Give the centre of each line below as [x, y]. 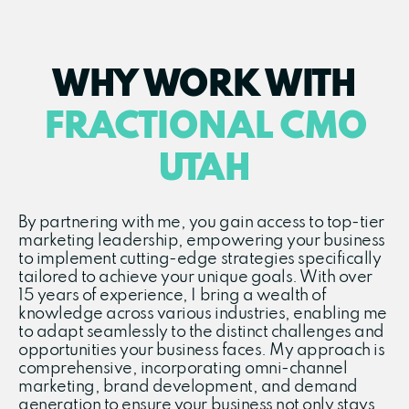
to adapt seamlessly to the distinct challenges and [201, 332]
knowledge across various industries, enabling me [203, 314]
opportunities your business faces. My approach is [202, 350]
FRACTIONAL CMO [204, 127]
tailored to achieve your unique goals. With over [195, 277]
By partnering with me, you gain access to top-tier [201, 222]
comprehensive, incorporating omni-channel [183, 368]
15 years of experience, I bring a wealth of [173, 295]
